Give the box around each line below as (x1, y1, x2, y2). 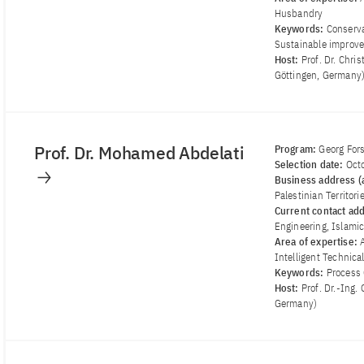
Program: (274, 142, 319, 157)
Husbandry (274, 6, 323, 21)
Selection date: (274, 158, 346, 172)
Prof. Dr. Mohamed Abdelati (34, 141, 249, 165)
